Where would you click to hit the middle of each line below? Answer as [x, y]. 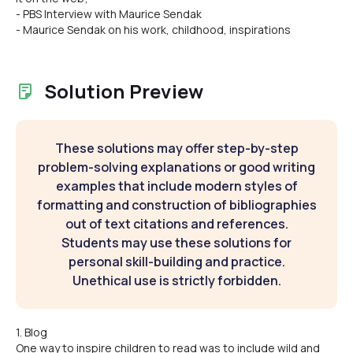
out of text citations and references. [176, 224]
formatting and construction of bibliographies [176, 205]
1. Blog [32, 332]
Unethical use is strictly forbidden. [176, 281]
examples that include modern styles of [176, 186]
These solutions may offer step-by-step [176, 148]
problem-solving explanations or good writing [176, 167]
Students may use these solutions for [176, 243]
